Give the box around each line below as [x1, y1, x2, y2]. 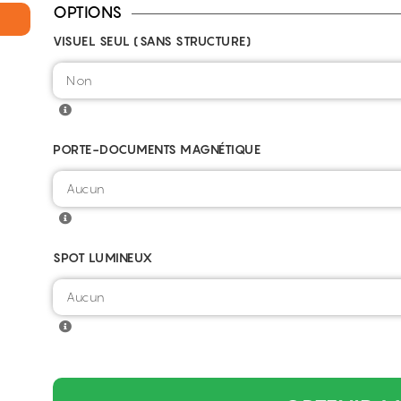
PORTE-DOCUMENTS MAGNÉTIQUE [53, 141, 260, 157]
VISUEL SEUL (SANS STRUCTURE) [53, 33, 252, 48]
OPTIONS [53, 3, 123, 21]
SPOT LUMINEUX [53, 250, 153, 265]
